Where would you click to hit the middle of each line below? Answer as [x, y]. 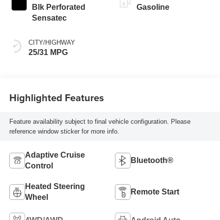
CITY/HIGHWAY [52, 43]
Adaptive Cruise [55, 155]
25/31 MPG [48, 53]
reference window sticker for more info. [64, 131]
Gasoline [153, 7]
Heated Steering [55, 187]
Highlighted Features [56, 97]
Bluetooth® [152, 161]
